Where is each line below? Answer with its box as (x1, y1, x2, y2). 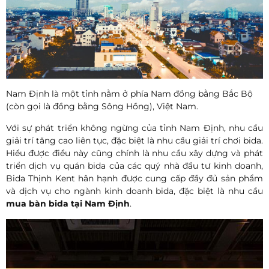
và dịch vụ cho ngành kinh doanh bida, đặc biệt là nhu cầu (6, 185, 263, 196)
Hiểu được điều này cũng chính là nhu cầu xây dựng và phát (6, 147, 263, 159)
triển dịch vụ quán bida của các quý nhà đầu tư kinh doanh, (6, 160, 263, 171)
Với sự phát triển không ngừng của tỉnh (6, 122, 180, 133)
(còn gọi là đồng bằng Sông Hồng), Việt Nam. (6, 100, 198, 112)
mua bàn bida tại (6, 198, 85, 209)
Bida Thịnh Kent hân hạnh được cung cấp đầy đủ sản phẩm (6, 172, 263, 184)
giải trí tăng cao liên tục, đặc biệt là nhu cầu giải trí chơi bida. (6, 134, 263, 146)
